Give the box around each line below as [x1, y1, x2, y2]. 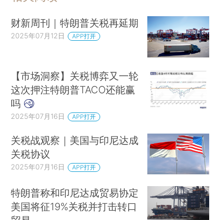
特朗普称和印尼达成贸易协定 [11, 187, 139, 199]
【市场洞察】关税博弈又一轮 [11, 69, 139, 82]
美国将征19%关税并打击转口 [11, 200, 137, 213]
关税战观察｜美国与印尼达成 [11, 134, 139, 146]
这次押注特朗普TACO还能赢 [11, 83, 136, 96]
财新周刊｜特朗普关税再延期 [11, 17, 139, 29]
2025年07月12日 [11, 31, 65, 40]
